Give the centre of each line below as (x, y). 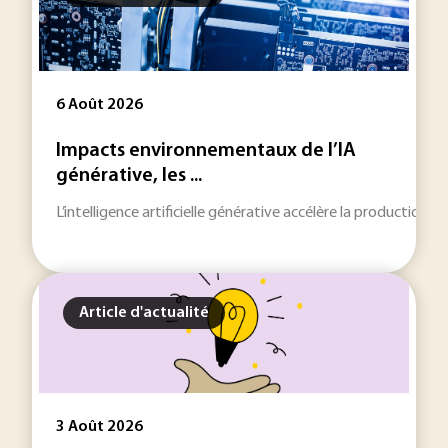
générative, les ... (129, 176)
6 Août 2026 (99, 105)
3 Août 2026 (99, 427)
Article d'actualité (144, 313)
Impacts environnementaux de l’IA (206, 151)
